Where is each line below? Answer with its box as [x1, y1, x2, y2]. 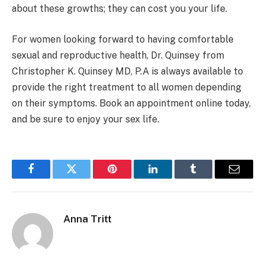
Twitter [70, 172, 102, 183]
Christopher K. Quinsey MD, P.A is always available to [12, 65, 243, 77]
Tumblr [192, 172, 224, 183]
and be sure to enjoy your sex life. [12, 113, 159, 125]
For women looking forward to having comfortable [12, 33, 234, 45]
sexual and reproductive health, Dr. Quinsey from [12, 49, 224, 61]
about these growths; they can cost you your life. [12, 3, 230, 15]
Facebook [30, 172, 72, 183]
